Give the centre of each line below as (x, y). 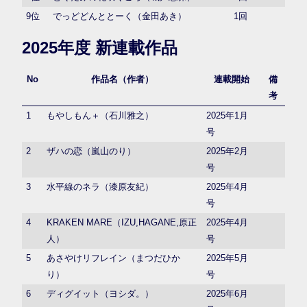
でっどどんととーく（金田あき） (120, 16)
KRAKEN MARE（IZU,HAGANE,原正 (122, 222)
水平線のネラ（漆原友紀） (100, 186)
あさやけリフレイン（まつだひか (114, 258)
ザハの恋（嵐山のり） (91, 151)
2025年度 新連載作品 (100, 47)
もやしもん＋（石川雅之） (100, 115)
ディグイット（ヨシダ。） (100, 293)
